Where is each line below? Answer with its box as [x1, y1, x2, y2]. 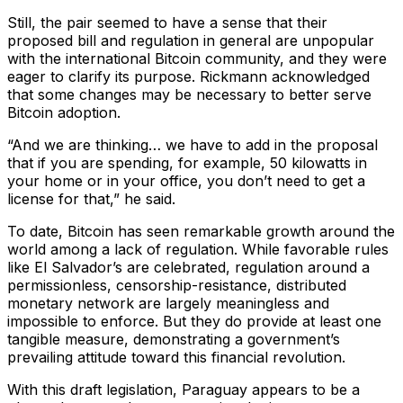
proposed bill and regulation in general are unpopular [7, 31, 374, 50]
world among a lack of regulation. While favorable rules [7, 240, 389, 259]
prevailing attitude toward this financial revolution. [7, 348, 345, 367]
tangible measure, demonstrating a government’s [7, 330, 340, 349]
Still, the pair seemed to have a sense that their [7, 13, 327, 32]
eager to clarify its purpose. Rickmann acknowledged [7, 67, 370, 86]
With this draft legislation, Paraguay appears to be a [7, 381, 360, 399]
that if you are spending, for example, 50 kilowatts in [7, 154, 367, 173]
